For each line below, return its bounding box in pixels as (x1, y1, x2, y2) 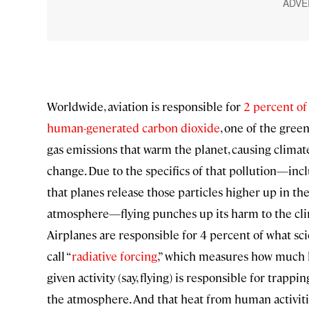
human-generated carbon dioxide (47, 120, 220, 136)
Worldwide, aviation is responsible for (47, 99, 243, 114)
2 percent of (243, 99, 307, 114)
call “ (47, 248, 72, 264)
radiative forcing (72, 248, 157, 264)
